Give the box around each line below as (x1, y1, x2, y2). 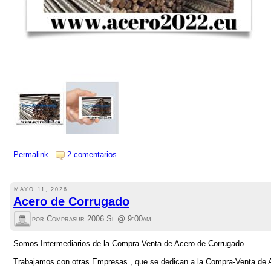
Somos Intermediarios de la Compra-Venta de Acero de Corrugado (13, 238, 244, 248)
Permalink (13, 150, 48, 160)
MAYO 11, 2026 (14, 186, 68, 193)
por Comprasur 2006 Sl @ (31, 214, 128, 224)
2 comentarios (67, 150, 117, 160)
